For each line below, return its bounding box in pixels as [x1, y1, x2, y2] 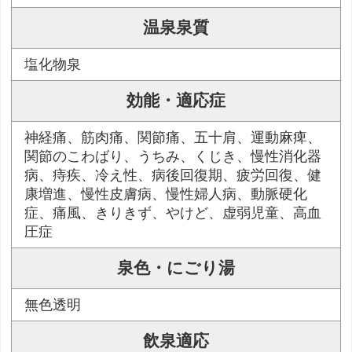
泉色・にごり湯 [117, 258, 235, 278]
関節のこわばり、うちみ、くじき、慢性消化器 [24, 148, 322, 165]
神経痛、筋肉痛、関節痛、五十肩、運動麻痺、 [24, 130, 322, 146]
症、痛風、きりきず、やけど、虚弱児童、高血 [24, 205, 322, 222]
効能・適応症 [126, 91, 225, 111]
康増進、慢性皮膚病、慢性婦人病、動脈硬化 [24, 186, 308, 203]
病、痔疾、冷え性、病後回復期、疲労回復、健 [24, 167, 322, 184]
